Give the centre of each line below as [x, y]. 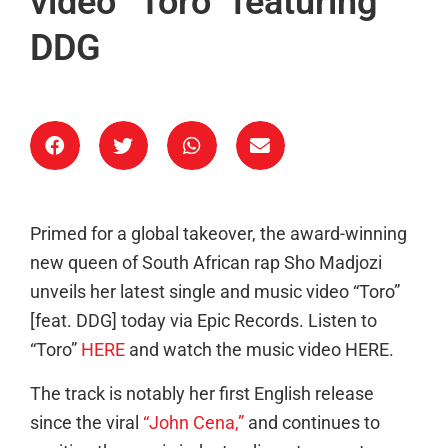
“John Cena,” [193, 422]
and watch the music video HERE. [261, 350]
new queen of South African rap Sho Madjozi [206, 263]
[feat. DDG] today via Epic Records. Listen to [203, 321]
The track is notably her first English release [202, 393]
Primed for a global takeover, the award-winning [218, 234]
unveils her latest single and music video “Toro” [215, 292]
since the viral [86, 422]
